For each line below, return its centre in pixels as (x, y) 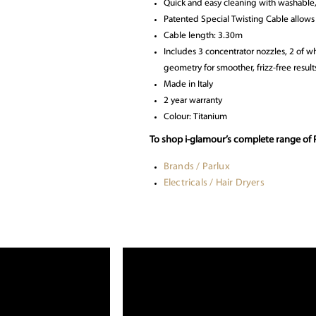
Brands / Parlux (196, 167)
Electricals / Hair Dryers (214, 183)
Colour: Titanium (195, 117)
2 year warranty (193, 101)
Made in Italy (188, 85)
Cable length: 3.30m (203, 36)
